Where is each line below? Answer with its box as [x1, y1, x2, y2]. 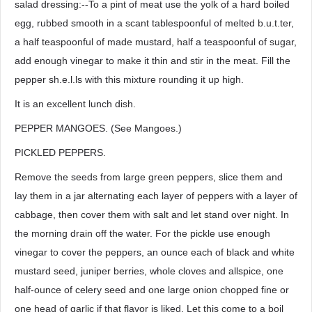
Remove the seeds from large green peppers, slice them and [15, 171, 283, 182]
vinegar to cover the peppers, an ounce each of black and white [15, 247, 295, 258]
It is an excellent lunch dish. [15, 98, 136, 109]
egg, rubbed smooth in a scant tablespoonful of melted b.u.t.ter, [15, 17, 294, 29]
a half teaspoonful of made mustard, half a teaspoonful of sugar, [15, 36, 297, 47]
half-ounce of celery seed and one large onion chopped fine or [15, 284, 289, 295]
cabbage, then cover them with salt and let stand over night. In [15, 209, 289, 220]
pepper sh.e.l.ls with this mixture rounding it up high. [15, 74, 244, 85]
